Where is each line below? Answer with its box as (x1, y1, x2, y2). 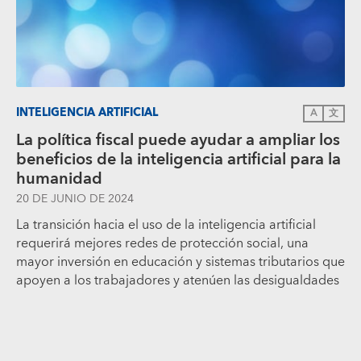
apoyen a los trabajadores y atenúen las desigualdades (16, 268, 339, 292)
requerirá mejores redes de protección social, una (16, 231, 309, 255)
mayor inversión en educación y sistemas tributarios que (16, 250, 345, 273)
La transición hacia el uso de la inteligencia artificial (16, 213, 316, 236)
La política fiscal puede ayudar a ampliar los (16, 126, 340, 154)
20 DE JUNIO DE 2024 (16, 189, 134, 209)
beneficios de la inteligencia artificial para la (16, 145, 341, 173)
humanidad (16, 164, 102, 193)
